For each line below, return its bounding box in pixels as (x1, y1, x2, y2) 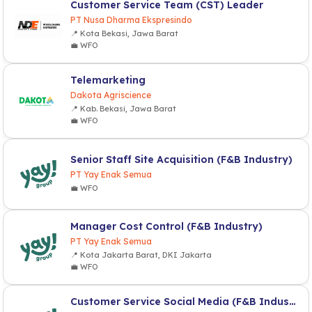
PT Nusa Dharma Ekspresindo (70, 15, 192, 25)
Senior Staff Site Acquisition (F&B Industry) (70, 153, 292, 166)
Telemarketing (70, 74, 146, 86)
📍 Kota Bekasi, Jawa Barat (70, 29, 178, 38)
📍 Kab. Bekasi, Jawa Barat (70, 104, 176, 114)
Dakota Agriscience (70, 90, 151, 100)
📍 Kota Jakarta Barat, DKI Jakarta (70, 250, 212, 260)
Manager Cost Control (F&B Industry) (70, 220, 263, 233)
